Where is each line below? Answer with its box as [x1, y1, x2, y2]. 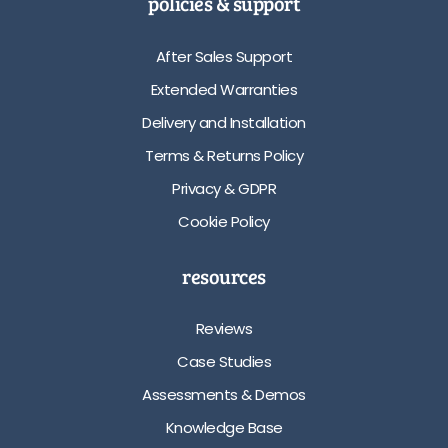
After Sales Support [155, 46, 293, 68]
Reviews [195, 318, 253, 340]
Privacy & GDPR [172, 178, 276, 200]
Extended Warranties [150, 79, 298, 101]
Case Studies [177, 351, 271, 373]
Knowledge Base [165, 417, 283, 439]
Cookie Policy [178, 211, 270, 233]
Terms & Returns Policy [145, 145, 303, 167]
